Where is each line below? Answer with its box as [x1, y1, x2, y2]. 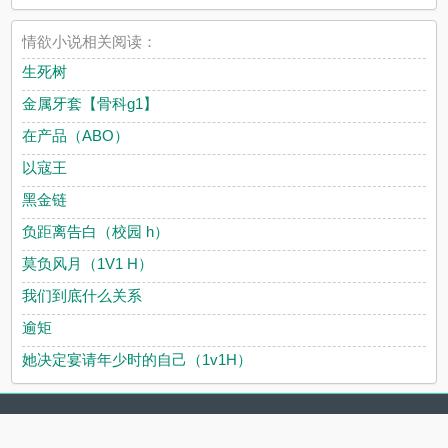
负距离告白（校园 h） [22, 223, 170, 241]
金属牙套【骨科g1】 [22, 95, 159, 113]
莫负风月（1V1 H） [22, 255, 154, 273]
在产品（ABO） [22, 127, 130, 145]
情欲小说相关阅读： [22, 33, 158, 51]
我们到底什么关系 [22, 287, 143, 305]
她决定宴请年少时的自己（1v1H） [22, 351, 253, 369]
